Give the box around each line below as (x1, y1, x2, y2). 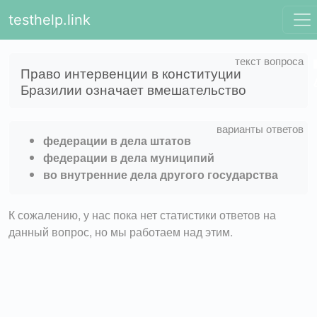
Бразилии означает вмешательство (21, 79, 246, 98)
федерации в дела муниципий (43, 149, 214, 166)
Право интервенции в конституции (21, 62, 241, 82)
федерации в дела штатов (43, 132, 191, 149)
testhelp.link (8, 11, 91, 28)
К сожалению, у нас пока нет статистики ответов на (8, 206, 276, 223)
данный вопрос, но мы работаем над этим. (8, 223, 233, 240)
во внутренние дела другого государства (43, 166, 278, 183)
